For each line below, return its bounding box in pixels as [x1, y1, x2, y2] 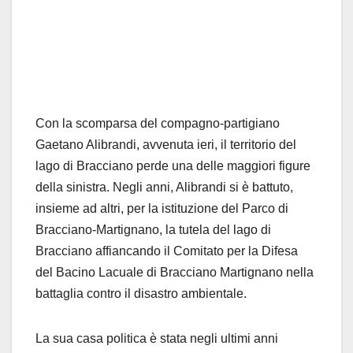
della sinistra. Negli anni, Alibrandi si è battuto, [35, 180, 293, 195]
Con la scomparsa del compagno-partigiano [35, 117, 280, 131]
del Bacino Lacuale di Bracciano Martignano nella [35, 266, 314, 280]
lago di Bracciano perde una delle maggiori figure [35, 159, 310, 173]
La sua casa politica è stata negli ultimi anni [35, 332, 278, 346]
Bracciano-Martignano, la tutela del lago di [35, 223, 271, 237]
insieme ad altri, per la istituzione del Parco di [35, 202, 288, 216]
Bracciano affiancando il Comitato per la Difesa [35, 244, 298, 258]
